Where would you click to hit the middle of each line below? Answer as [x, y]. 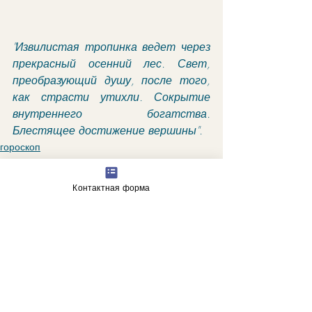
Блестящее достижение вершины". [108, 130]
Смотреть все [192, 272]
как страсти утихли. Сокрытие [111, 96]
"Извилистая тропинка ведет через [111, 46]
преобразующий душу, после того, [111, 80]
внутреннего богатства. [111, 113]
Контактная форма [111, 187]
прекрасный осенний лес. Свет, [111, 63]
